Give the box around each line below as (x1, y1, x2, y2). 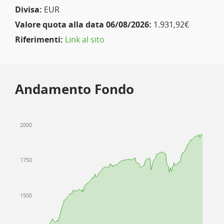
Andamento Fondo (15, 80, 134, 98)
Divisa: (15, 4, 42, 15)
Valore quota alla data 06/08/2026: (15, 19, 151, 30)
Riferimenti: (15, 34, 63, 45)
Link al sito (65, 34, 104, 45)
